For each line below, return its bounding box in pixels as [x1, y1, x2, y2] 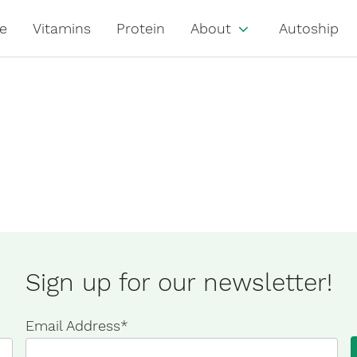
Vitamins [32, 20, 91, 37]
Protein [116, 20, 165, 37]
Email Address [25, 317, 120, 334]
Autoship [278, 20, 339, 37]
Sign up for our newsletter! [25, 268, 332, 297]
